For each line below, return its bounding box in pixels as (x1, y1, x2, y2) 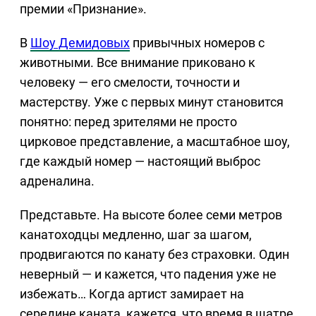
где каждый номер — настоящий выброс (20, 153, 260, 169)
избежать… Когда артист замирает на (20, 286, 244, 301)
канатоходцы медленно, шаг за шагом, (20, 226, 252, 242)
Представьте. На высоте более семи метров (20, 207, 282, 222)
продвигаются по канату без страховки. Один (20, 246, 289, 262)
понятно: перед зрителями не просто (20, 114, 237, 129)
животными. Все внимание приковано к (20, 54, 255, 70)
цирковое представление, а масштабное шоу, (20, 133, 290, 149)
